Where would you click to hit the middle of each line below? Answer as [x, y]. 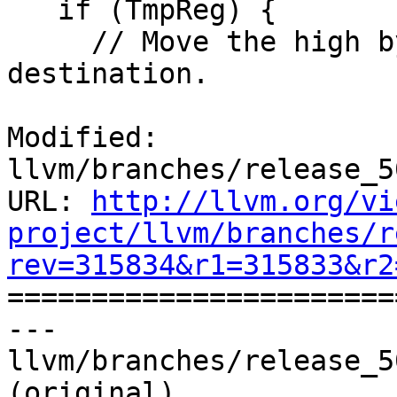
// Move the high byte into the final [49, 42]
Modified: [83, 138]
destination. [108, 74]
